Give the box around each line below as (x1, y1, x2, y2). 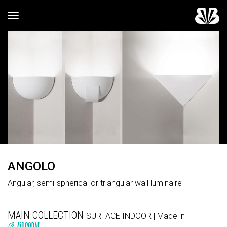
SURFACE (86, 211, 122, 221)
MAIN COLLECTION (8, 209, 86, 221)
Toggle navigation (13, 12, 73, 21)
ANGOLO (8, 159, 55, 173)
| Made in (154, 211, 187, 221)
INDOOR (122, 211, 154, 221)
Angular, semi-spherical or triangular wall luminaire (8, 178, 182, 188)
